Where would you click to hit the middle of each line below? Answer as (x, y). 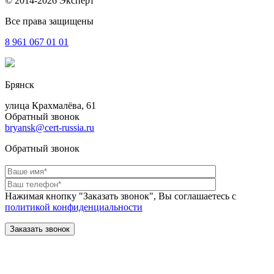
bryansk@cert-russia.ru (50, 127)
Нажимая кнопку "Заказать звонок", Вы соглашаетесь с (120, 196)
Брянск (20, 84)
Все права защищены (49, 21)
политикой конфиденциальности (74, 207)
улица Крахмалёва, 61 (50, 105)
